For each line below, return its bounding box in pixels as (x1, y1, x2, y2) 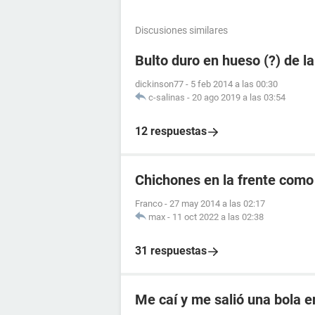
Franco (135, 198, 162, 210)
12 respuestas (135, 124, 207, 139)
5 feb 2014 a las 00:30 (191, 79, 278, 90)
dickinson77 (135, 79, 184, 90)
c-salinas (148, 92, 185, 103)
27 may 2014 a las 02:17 (169, 198, 265, 210)
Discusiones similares (135, 25, 228, 37)
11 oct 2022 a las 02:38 (172, 212, 264, 223)
